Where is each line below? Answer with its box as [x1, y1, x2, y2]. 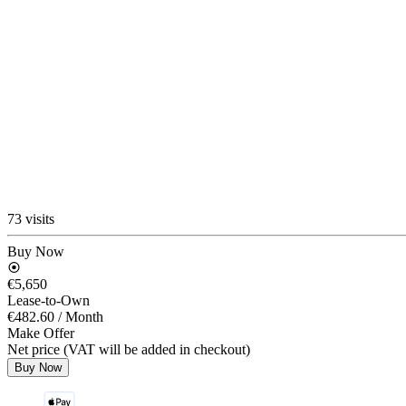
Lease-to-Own [7, 292, 90, 308]
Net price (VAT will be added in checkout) [7, 341, 250, 357]
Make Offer [7, 324, 74, 341]
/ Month [58, 308, 103, 324]
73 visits [7, 210, 54, 227]
